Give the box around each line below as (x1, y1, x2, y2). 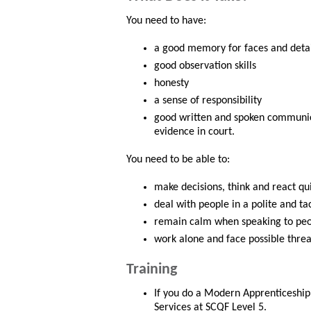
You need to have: (126, 15, 206, 27)
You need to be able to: (126, 154, 230, 166)
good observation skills (154, 60, 256, 72)
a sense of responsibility (154, 95, 262, 107)
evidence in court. (154, 126, 235, 138)
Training (126, 262, 177, 278)
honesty (154, 78, 189, 90)
